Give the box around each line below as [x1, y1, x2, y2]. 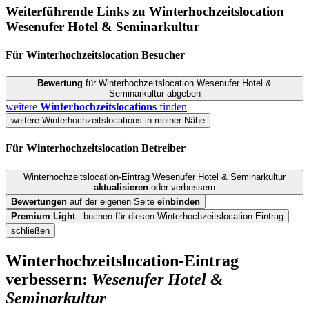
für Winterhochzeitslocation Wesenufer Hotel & [83, 78, 272, 89]
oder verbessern [148, 181, 215, 192]
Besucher [141, 48, 185, 61]
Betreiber [141, 142, 186, 154]
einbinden [157, 196, 200, 207]
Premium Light [11, 210, 75, 221]
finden [157, 101, 187, 113]
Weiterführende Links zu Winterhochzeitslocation [6, 3, 284, 19]
